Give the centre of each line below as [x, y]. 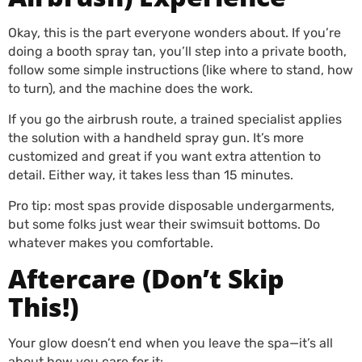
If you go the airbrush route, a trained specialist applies [175, 119]
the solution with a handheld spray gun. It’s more [156, 138]
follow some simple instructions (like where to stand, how [181, 70]
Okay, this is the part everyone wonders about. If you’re [175, 33]
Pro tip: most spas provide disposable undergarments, [171, 206]
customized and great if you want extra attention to [164, 156]
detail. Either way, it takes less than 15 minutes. [152, 175]
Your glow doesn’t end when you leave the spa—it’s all [170, 343]
